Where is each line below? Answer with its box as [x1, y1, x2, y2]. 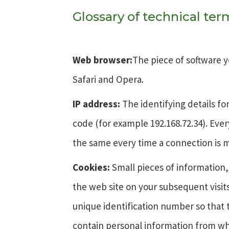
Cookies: [73, 161, 110, 173]
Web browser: [73, 54, 132, 66]
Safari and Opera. [73, 73, 144, 85]
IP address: [73, 98, 120, 110]
